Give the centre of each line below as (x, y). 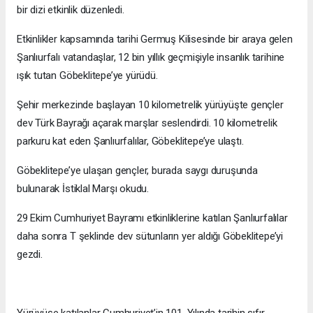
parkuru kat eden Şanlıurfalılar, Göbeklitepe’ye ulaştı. (130, 141)
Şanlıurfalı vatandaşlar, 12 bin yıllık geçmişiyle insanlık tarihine (151, 57)
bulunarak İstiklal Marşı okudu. (83, 188)
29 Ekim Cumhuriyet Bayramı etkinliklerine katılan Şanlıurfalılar (152, 218)
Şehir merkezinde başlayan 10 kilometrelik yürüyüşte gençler (150, 104)
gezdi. (30, 254)
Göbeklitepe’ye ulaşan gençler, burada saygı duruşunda (137, 170)
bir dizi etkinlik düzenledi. (71, 9)
